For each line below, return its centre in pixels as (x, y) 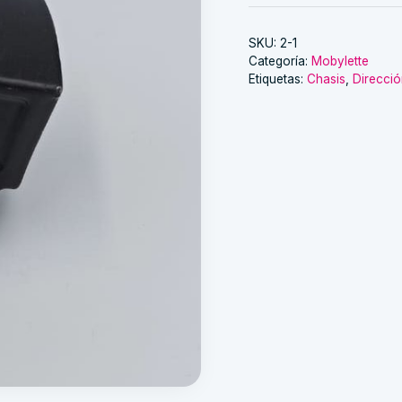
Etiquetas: (277, 79)
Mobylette (340, 61)
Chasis (326, 79)
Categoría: (280, 61)
